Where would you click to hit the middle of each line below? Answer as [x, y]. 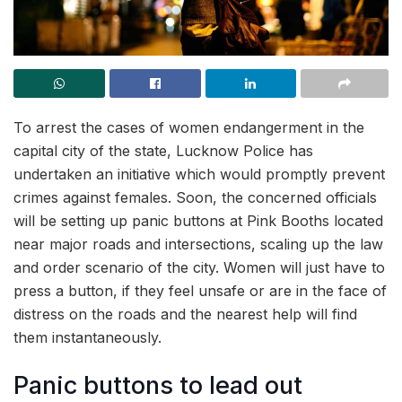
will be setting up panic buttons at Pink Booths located [198, 221]
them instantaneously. [87, 338]
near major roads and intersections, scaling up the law [198, 245]
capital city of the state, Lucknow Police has [163, 151]
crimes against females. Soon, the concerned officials [195, 198]
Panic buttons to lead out [158, 385]
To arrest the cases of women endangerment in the [189, 128]
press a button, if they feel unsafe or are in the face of [200, 291]
